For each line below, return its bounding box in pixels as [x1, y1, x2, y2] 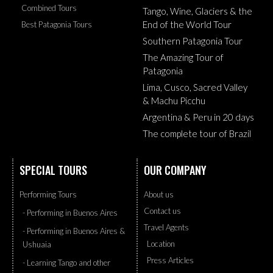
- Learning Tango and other [23, 257, 110, 268]
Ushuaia [23, 239, 51, 249]
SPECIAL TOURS [19, 161, 87, 178]
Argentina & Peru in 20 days [143, 111, 254, 122]
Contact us [144, 205, 181, 216]
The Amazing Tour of [143, 51, 224, 63]
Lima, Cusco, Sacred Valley [143, 81, 247, 93]
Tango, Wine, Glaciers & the [143, 5, 252, 16]
